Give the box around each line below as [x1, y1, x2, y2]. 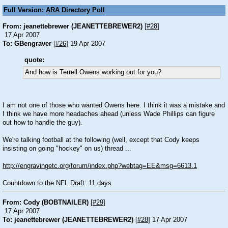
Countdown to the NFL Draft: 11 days [3, 180, 111, 187]
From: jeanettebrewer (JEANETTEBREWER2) [3, 22, 142, 30]
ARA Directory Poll [46, 7, 105, 14]
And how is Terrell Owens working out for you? [25, 69, 161, 76]
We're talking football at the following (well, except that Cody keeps [3, 136, 199, 144]
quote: [24, 56, 44, 64]
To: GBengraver [3, 40, 51, 47]
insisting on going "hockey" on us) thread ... [3, 145, 131, 152]
